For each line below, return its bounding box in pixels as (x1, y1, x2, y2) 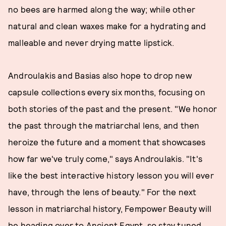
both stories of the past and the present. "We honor (8, 103, 217, 114)
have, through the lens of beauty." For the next (8, 187, 197, 197)
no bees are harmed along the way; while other (8, 4, 196, 14)
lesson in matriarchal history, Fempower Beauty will (8, 203, 212, 213)
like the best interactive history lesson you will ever (8, 170, 214, 180)
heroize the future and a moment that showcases (8, 137, 206, 147)
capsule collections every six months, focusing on (8, 87, 205, 97)
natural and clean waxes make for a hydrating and (8, 21, 206, 31)
